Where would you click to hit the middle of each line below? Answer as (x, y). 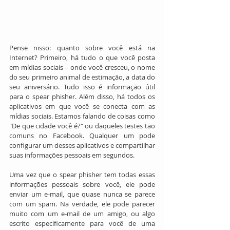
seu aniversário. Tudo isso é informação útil (82, 87)
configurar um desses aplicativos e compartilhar (82, 145)
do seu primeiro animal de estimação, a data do (82, 77)
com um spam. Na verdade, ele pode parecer (82, 204)
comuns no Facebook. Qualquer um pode (82, 135)
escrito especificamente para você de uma (82, 223)
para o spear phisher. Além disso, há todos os (82, 96)
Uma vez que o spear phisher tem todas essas (82, 174)
